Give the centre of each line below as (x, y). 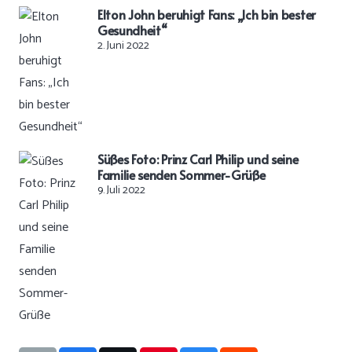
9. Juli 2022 (121, 190)
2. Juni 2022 (123, 46)
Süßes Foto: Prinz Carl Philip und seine (198, 158)
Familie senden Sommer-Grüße (181, 174)
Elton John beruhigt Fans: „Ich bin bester (207, 14)
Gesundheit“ (132, 29)
